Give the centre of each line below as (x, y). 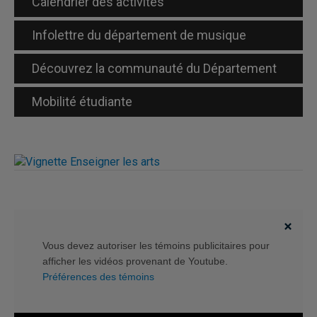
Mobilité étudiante (82, 102)
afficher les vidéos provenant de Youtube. (135, 261)
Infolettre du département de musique (139, 35)
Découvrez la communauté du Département (154, 68)
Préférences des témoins (98, 276)
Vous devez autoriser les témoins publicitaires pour (156, 245)
